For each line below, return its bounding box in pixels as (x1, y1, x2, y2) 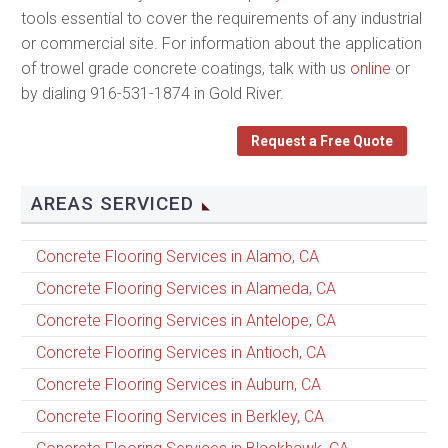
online (350, 58, 391, 78)
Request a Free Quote (251, 132, 393, 149)
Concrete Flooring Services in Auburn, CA (36, 374, 321, 394)
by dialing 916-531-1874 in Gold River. (21, 83, 284, 103)
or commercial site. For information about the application (21, 33, 422, 53)
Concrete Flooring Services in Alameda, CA (36, 278, 336, 298)
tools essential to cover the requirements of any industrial (21, 8, 422, 28)
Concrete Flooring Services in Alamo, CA (36, 246, 319, 266)
